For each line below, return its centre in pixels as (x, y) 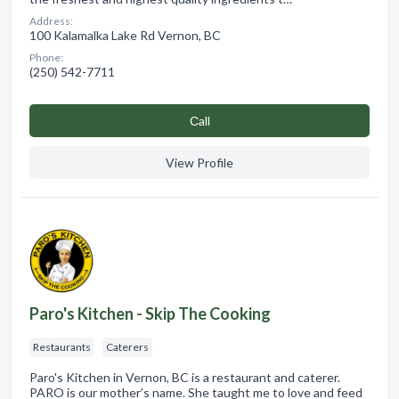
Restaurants (62, 346)
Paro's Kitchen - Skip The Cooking (150, 313)
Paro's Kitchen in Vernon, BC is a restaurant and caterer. (185, 377)
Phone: (46, 57)
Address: (51, 20)
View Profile (199, 162)
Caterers (127, 346)
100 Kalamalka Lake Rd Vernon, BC (125, 35)
